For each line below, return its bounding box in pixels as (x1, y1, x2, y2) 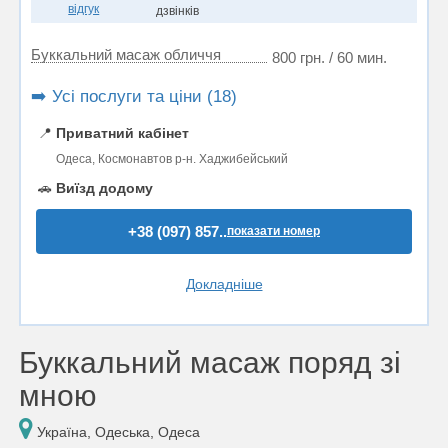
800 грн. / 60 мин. (272, 49, 387, 66)
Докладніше (185, 276, 263, 292)
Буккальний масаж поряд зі (19, 346, 401, 379)
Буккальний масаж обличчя (31, 46, 221, 63)
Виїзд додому (56, 180, 153, 196)
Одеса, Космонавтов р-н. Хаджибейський (56, 152, 288, 166)
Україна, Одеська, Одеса (33, 424, 200, 440)
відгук (68, 2, 100, 16)
